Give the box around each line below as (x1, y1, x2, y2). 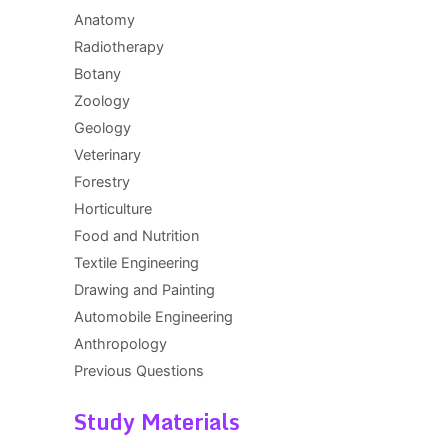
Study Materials (73, 403, 240, 439)
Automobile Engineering (73, 307, 233, 326)
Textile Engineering (73, 253, 199, 272)
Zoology (73, 91, 130, 110)
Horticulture (73, 199, 152, 218)
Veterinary (73, 145, 141, 164)
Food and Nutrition (73, 226, 199, 245)
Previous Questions (73, 361, 204, 380)
